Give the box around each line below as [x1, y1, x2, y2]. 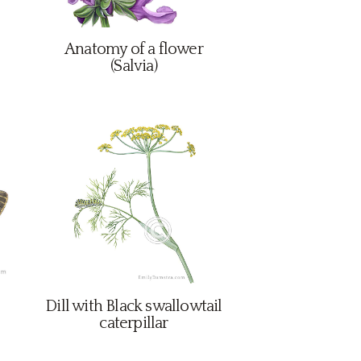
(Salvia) [110, 57, 157, 75]
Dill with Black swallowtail [45, 297, 222, 315]
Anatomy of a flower [64, 40, 203, 58]
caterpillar [99, 314, 168, 332]
